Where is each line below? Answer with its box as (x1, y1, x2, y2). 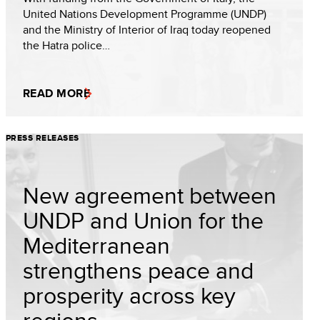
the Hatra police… (23, 37, 110, 54)
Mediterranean (23, 229, 170, 261)
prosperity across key (23, 279, 236, 311)
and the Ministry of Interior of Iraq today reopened (23, 21, 271, 38)
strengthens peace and (23, 254, 254, 286)
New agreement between (23, 179, 276, 211)
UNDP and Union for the (23, 204, 264, 236)
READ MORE (23, 85, 91, 101)
